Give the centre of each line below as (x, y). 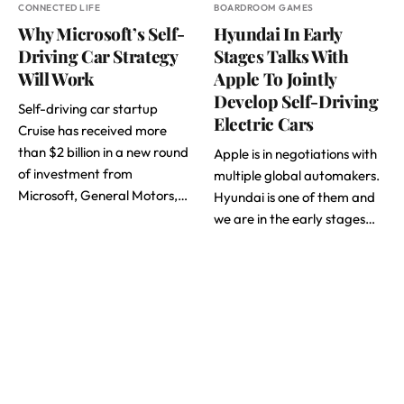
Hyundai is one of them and (294, 197)
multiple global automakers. (297, 175)
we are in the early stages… (294, 218)
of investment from (75, 173)
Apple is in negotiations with (295, 153)
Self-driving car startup (88, 108)
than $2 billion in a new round (103, 151)
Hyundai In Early (278, 33)
